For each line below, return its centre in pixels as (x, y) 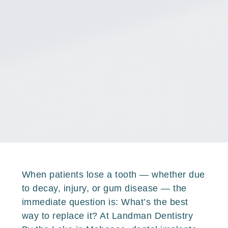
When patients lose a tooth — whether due (113, 175)
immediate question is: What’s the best (105, 202)
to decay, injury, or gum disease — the (104, 188)
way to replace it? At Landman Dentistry (107, 216)
